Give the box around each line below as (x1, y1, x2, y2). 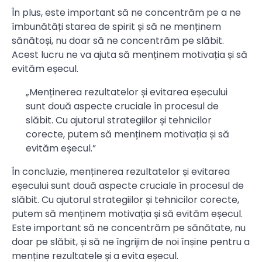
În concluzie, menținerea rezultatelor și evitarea (12, 165, 230, 179)
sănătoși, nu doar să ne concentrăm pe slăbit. (12, 34, 224, 48)
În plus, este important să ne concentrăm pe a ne (12, 6, 241, 20)
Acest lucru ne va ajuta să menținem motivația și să (12, 48, 247, 62)
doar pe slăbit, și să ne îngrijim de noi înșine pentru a (12, 235, 250, 249)
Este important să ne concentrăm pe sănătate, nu (12, 221, 246, 235)
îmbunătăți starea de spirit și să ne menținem (12, 20, 221, 34)
